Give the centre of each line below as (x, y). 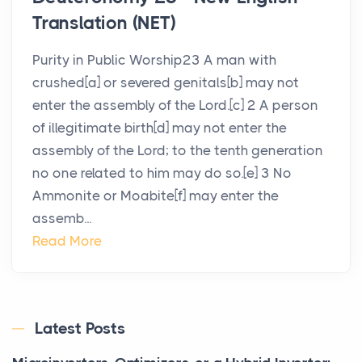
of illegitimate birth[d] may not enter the (160, 128)
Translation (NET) (104, 23)
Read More (67, 241)
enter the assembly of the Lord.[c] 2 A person (175, 105)
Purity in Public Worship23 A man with (154, 60)
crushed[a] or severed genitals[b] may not (166, 83)
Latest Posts (80, 329)
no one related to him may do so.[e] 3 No (162, 173)
